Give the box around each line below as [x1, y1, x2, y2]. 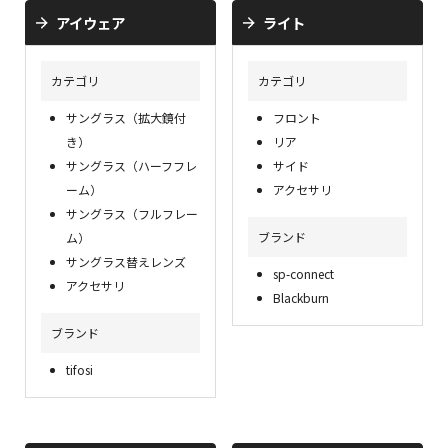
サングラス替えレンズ [66, 253, 186, 270]
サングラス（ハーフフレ [66, 157, 197, 174]
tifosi [66, 361, 93, 378]
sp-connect [272, 265, 334, 282]
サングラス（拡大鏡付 [66, 109, 186, 126]
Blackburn [272, 289, 329, 306]
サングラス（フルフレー [66, 205, 198, 222]
